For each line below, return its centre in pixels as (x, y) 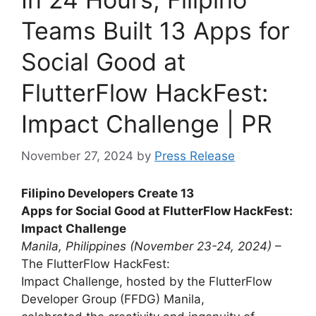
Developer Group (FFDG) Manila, (113, 299)
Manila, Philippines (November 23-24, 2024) (146, 246)
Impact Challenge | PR (147, 123)
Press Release (195, 156)
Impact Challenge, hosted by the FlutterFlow (147, 281)
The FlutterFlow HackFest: (96, 263)
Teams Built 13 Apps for (156, 30)
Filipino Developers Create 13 (108, 193)
